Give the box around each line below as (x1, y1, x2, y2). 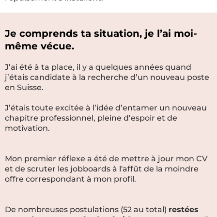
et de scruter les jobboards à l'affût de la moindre (5, 164, 199, 173)
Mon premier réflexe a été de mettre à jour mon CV (5, 154, 207, 163)
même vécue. (5, 40, 74, 52)
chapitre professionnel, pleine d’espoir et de (5, 113, 177, 123)
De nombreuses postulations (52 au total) (5, 205, 169, 214)
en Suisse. (5, 83, 44, 92)
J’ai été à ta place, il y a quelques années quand (5, 62, 191, 72)
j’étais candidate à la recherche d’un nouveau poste (5, 73, 209, 82)
